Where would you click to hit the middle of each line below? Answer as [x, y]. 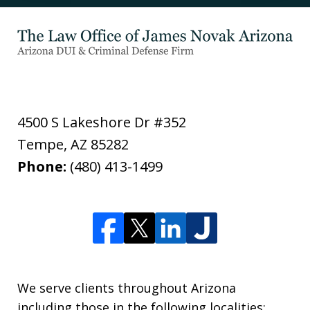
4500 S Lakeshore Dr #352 [102, 122]
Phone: [44, 166]
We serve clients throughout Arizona [127, 288]
